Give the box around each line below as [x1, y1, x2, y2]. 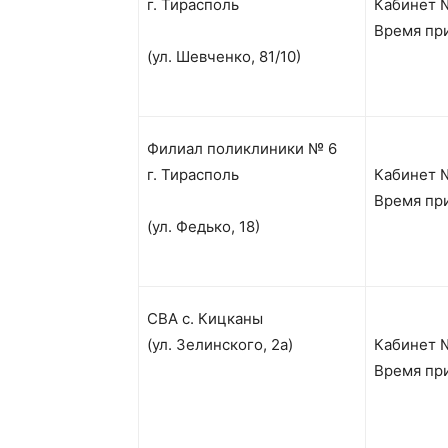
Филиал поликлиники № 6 [147, 139, 337, 158]
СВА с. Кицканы [147, 309, 263, 328]
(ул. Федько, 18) [147, 217, 260, 236]
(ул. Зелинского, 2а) [147, 335, 293, 354]
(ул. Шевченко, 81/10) [147, 47, 301, 66]
